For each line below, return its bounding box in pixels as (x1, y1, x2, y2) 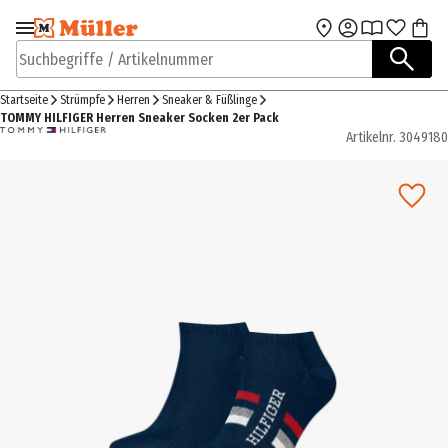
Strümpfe (60, 93, 105, 107)
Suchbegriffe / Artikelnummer (16, 59, 210, 79)
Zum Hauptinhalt (233, 26, 352, 45)
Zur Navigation (32, 26, 136, 45)
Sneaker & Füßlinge (162, 93, 257, 107)
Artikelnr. (346, 129, 396, 146)
